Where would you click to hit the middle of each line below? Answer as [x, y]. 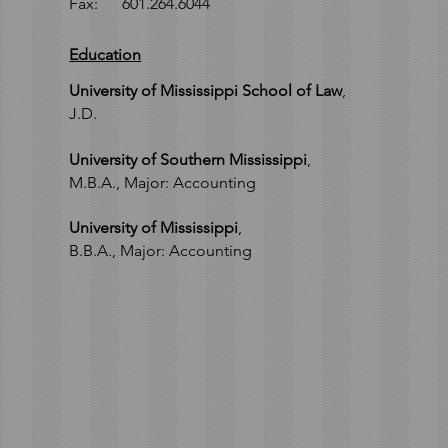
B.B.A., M [102, 250]
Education [105, 54]
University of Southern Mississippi [188, 159]
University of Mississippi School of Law [206, 90]
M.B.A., [97, 182]
